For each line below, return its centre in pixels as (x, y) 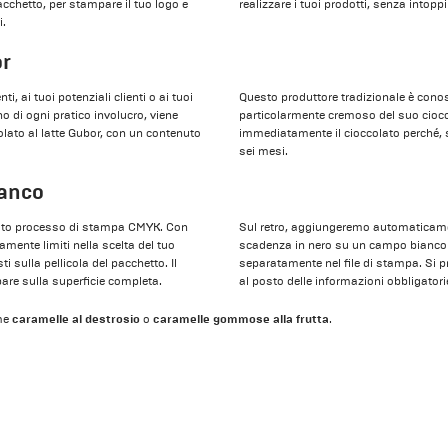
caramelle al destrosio (76, 318)
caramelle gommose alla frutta (241, 318)
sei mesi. (263, 152)
